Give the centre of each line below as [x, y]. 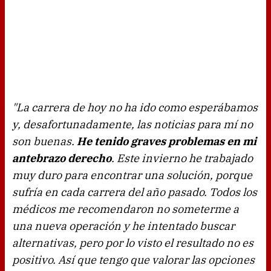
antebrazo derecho [62, 158]
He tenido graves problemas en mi [167, 142]
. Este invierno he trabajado [182, 158]
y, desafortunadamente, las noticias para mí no [132, 125]
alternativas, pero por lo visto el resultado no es [133, 243]
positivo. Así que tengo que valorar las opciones [133, 260]
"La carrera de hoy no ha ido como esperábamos [135, 108]
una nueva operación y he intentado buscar [123, 226]
